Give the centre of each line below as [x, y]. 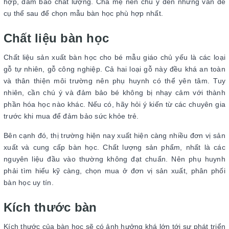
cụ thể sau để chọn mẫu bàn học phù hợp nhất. [85, 13]
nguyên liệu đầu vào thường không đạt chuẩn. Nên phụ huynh [114, 159]
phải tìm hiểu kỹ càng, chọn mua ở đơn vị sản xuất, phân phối [114, 170]
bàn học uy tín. [30, 182]
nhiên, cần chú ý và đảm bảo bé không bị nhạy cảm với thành [114, 92]
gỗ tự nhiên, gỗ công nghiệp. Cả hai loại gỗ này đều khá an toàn [114, 69]
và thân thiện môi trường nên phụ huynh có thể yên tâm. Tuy [114, 81]
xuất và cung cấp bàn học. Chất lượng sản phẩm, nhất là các [114, 147]
